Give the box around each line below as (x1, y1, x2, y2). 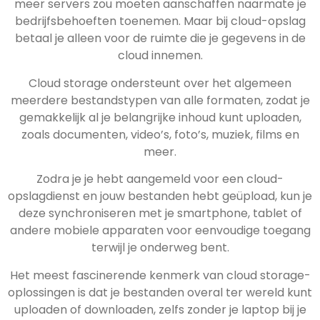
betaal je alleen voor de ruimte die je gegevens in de (14, 30, 306, 47)
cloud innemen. (117, 47, 203, 64)
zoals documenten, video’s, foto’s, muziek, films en (21, 126, 299, 143)
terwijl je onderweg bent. (91, 239, 229, 256)
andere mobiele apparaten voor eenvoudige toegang (9, 222, 311, 239)
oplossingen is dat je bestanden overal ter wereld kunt (8, 284, 312, 301)
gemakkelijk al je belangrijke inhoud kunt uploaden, (19, 109, 301, 126)
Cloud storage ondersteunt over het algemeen (29, 74, 291, 91)
